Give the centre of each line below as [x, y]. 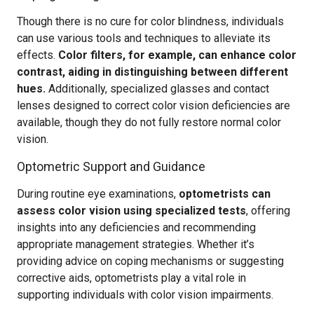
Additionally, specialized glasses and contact [157, 89]
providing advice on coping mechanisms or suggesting [150, 261]
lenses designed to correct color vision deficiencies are [153, 105]
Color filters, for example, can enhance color [177, 55]
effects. [37, 55]
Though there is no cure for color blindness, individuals [150, 21]
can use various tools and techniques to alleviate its [144, 38]
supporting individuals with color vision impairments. [145, 295]
